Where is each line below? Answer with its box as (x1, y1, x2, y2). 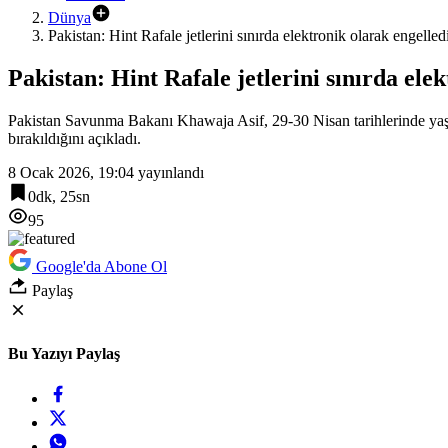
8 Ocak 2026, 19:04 (8, 163, 134, 181)
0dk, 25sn (28, 187, 90, 205)
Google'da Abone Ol (36, 257, 167, 275)
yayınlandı (134, 163, 204, 181)
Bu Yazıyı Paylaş (8, 345, 120, 363)
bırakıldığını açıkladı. (8, 129, 141, 147)
